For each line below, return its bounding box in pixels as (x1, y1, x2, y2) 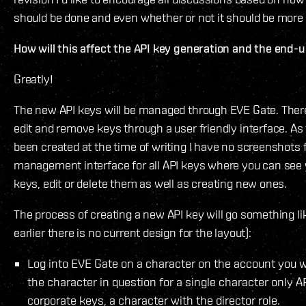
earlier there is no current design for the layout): (14, 225, 251, 240)
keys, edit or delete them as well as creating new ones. (14, 176, 288, 191)
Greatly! (14, 72, 53, 87)
